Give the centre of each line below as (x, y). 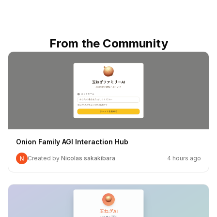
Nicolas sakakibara (88, 158)
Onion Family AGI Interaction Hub (72, 142)
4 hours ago (184, 158)
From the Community (108, 43)
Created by (44, 158)
